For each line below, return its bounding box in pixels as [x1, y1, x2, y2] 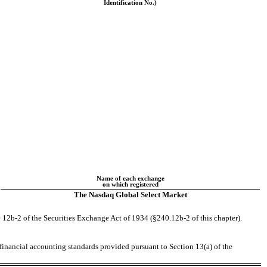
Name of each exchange [96, 175, 164, 182]
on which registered [102, 181, 159, 188]
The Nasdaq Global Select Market [73, 190, 187, 199]
